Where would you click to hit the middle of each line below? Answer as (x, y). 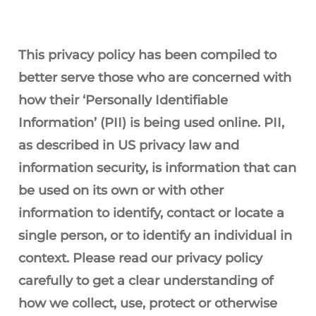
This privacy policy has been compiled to (147, 55)
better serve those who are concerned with (155, 78)
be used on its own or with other (121, 190)
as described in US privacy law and (129, 145)
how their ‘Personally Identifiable (123, 100)
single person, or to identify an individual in (155, 236)
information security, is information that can (157, 168)
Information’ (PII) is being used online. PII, (151, 123)
